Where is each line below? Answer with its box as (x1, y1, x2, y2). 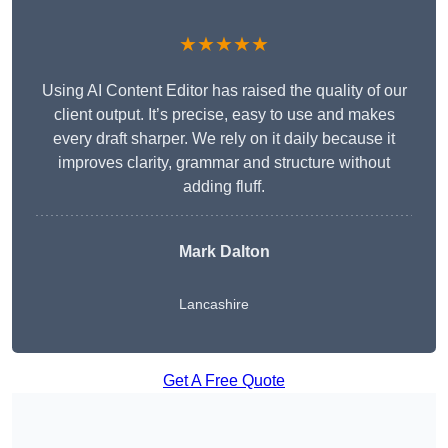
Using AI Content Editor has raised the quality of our (41, 82, 407, 100)
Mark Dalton (178, 243, 270, 261)
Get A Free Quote (163, 372, 285, 390)
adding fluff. (183, 178, 265, 196)
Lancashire (178, 296, 249, 313)
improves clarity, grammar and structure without (58, 154, 390, 172)
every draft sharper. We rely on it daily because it (53, 130, 395, 148)
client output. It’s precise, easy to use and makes (53, 106, 395, 124)
